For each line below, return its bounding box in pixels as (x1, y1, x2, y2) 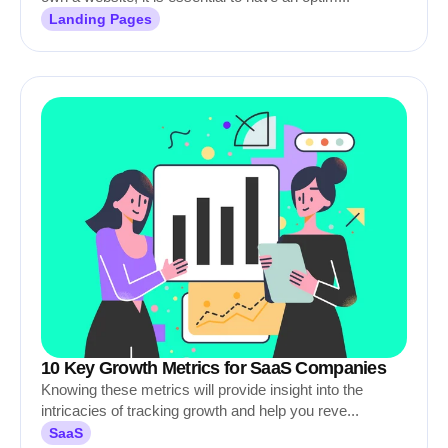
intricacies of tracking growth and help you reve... (41, 402, 359, 419)
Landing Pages (49, 11, 152, 27)
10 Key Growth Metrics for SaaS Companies (41, 358, 386, 378)
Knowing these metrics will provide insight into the (41, 381, 363, 398)
